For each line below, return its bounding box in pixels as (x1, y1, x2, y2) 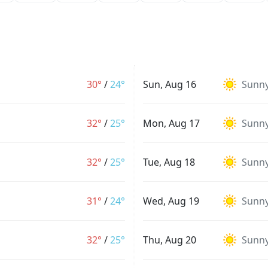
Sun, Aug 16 (143, 78, 196, 91)
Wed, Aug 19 (143, 194, 199, 208)
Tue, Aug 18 (143, 156, 195, 169)
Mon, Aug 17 (143, 117, 200, 130)
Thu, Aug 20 (143, 233, 196, 246)
